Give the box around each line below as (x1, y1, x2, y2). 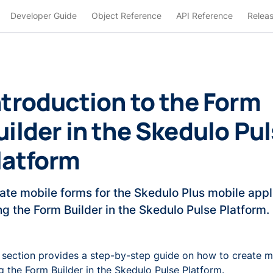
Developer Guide (10, 10, 77, 21)
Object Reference (91, 10, 161, 21)
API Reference (175, 10, 233, 21)
